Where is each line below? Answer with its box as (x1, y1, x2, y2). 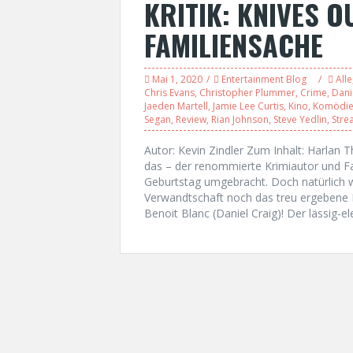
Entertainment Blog (221, 72, 307, 86)
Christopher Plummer (199, 86, 295, 99)
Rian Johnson (211, 113, 269, 126)
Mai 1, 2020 (152, 72, 203, 86)
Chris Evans (144, 86, 195, 99)
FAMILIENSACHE (144, 24, 323, 65)
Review (176, 113, 206, 126)
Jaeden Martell (144, 99, 208, 113)
